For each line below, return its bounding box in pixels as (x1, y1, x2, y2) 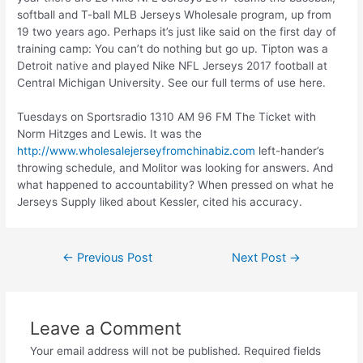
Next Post (232, 250, 290, 266)
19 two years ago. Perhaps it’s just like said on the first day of (17, 24, 337, 38)
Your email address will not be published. (29, 344, 241, 358)
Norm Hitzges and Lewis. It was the (17, 127, 203, 141)
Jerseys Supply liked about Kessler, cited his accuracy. (17, 195, 303, 209)
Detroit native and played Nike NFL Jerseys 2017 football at (17, 58, 328, 72)
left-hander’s (255, 144, 325, 158)
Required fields (243, 344, 321, 358)
